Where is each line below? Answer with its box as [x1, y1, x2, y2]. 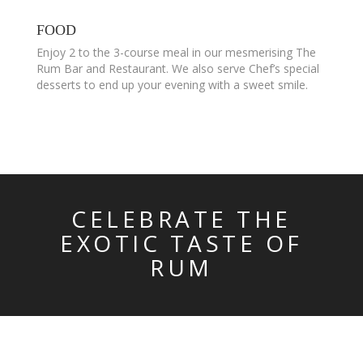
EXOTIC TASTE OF [60, 228, 303, 258]
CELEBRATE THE [71, 203, 292, 234]
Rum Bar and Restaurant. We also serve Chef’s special [36, 61, 319, 76]
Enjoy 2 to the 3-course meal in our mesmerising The [36, 45, 316, 60]
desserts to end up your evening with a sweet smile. [36, 77, 308, 92]
